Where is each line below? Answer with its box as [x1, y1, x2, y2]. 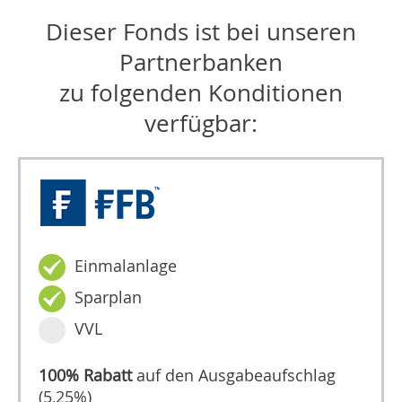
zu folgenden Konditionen [59, 77, 343, 108]
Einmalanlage [74, 255, 178, 277]
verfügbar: [144, 108, 258, 138]
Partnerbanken [119, 47, 283, 77]
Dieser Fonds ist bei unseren [46, 16, 356, 47]
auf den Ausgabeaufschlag [132, 364, 336, 387]
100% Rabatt [39, 364, 133, 387]
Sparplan [74, 286, 143, 309]
